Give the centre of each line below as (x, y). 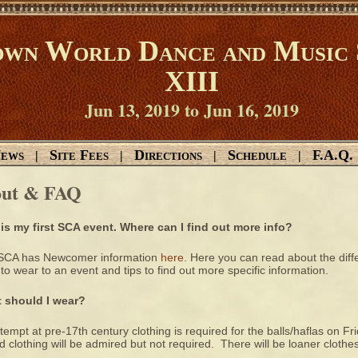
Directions (168, 155)
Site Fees (79, 155)
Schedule (257, 155)
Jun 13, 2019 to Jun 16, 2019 (191, 110)
